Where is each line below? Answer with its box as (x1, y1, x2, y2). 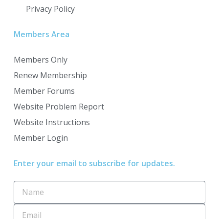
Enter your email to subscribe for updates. (14, 157, 175, 169)
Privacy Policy (26, 3, 75, 14)
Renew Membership (14, 69, 87, 81)
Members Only (14, 54, 67, 65)
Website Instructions (14, 116, 90, 128)
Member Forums (14, 85, 75, 96)
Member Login (14, 132, 68, 143)
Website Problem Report (14, 101, 104, 112)
